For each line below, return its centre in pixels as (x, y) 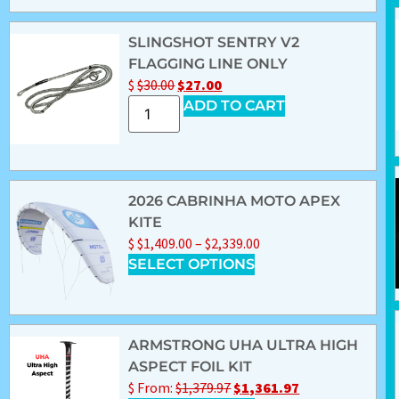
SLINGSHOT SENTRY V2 (214, 43)
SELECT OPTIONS (192, 265)
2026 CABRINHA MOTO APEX (235, 201)
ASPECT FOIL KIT (191, 367)
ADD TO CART (235, 106)
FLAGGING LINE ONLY (208, 64)
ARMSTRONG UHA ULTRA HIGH (244, 346)
